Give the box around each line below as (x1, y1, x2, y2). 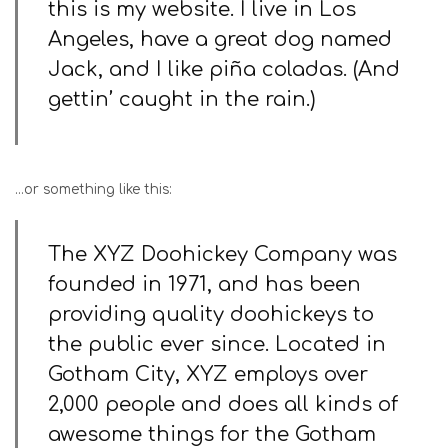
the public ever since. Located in (48, 332, 386, 356)
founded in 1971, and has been (48, 272, 361, 296)
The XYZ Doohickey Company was (48, 242, 397, 266)
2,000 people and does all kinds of (48, 392, 398, 416)
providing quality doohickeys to (48, 302, 374, 326)
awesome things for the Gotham (48, 422, 376, 446)
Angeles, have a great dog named (48, 27, 392, 51)
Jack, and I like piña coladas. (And (48, 57, 400, 81)
